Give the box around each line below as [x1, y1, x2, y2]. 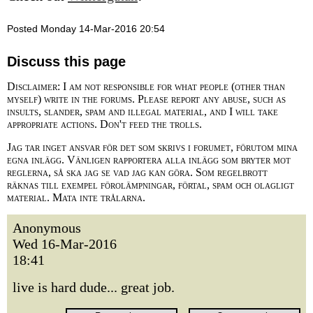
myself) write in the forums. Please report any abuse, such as [7, 93, 286, 105]
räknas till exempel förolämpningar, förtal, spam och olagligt [7, 179, 294, 191]
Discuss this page [7, 54, 126, 69]
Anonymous [13, 220, 81, 235]
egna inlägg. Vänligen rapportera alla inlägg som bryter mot [7, 154, 291, 166]
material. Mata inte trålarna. [7, 191, 145, 203]
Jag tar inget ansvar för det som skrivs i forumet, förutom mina [7, 141, 298, 153]
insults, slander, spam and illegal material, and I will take [7, 105, 278, 117]
